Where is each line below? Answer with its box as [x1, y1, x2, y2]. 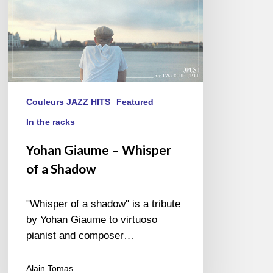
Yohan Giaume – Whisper [26, 142, 172, 158]
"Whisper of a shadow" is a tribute [26, 198, 181, 210]
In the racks [26, 117, 76, 127]
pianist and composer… [26, 230, 135, 242]
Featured [116, 97, 154, 107]
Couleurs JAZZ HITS [26, 97, 111, 107]
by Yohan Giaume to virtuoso [26, 214, 158, 226]
